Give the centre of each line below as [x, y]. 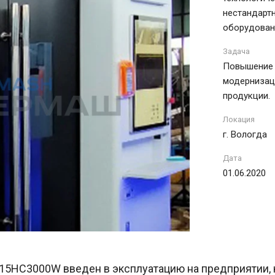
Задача [236, 51]
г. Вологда [245, 134]
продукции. [246, 95]
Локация [239, 119]
